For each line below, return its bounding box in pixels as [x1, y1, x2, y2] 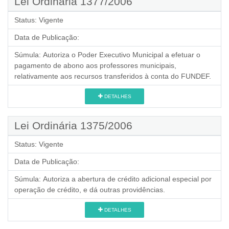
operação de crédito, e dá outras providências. [14, 185, 165, 194]
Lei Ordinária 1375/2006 [14, 119, 132, 131]
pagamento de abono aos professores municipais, [14, 61, 176, 70]
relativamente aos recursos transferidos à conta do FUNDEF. [14, 72, 211, 80]
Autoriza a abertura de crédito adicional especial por [43, 174, 212, 183]
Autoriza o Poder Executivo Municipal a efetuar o [43, 50, 200, 59]
